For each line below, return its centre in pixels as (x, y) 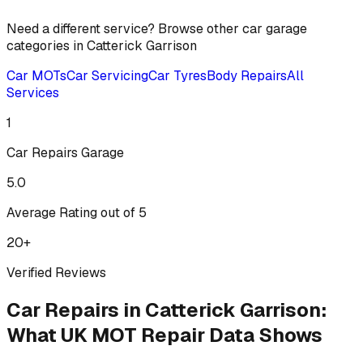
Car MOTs (36, 76)
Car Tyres (177, 76)
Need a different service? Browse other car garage (157, 29)
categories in (47, 46)
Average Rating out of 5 (77, 213)
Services (33, 93)
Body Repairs (247, 76)
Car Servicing (107, 76)
